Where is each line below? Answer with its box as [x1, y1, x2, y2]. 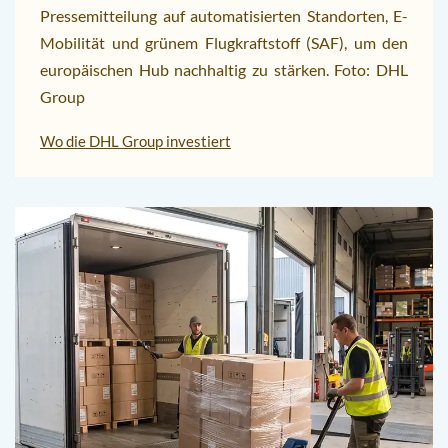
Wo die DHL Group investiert [40, 131, 231, 150]
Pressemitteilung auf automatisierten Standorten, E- [40, 5, 408, 25]
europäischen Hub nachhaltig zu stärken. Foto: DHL [40, 59, 408, 79]
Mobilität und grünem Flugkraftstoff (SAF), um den [40, 32, 408, 52]
